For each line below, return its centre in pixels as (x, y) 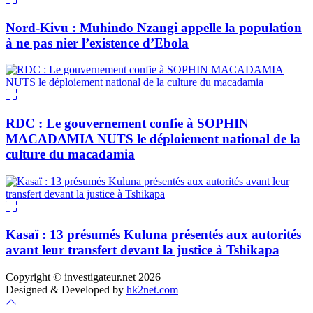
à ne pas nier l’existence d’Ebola (97, 43)
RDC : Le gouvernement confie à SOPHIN (127, 124)
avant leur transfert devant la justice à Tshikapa (143, 250)
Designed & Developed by (66, 290)
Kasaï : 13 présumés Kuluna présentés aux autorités (153, 235)
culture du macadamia (70, 154)
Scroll (18, 302)
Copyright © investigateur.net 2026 (83, 277)
